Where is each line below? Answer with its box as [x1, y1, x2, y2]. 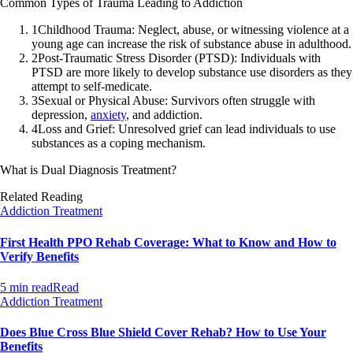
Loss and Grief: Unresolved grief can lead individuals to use [38, 122, 336, 136]
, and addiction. [126, 108, 203, 122]
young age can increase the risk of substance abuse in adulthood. [32, 37, 351, 51]
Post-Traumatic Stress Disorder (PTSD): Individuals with [38, 51, 321, 65]
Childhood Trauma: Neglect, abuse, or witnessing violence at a [38, 23, 349, 37]
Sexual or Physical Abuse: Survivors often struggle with [38, 94, 315, 108]
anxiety [91, 108, 126, 122]
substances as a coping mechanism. [32, 136, 206, 150]
